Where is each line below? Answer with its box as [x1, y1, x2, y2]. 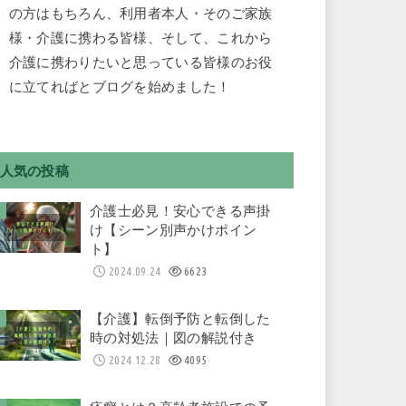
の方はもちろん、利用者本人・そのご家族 [8, 6, 273, 22]
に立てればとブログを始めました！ [8, 80, 231, 95]
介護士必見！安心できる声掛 [89, 203, 271, 218]
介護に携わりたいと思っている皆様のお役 [8, 55, 273, 71]
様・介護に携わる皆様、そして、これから [8, 31, 273, 46]
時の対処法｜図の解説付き [89, 330, 257, 345]
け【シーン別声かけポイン [89, 222, 257, 237]
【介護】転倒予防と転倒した [89, 311, 271, 326]
